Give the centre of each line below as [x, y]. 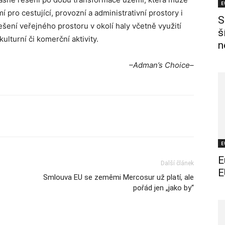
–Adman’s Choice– [161, 65]
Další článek [177, 163]
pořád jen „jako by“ [163, 188]
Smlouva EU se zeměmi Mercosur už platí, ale [119, 177]
